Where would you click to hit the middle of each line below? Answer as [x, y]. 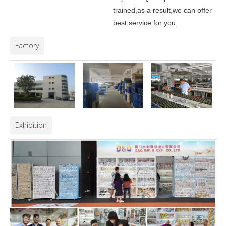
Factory [27, 46]
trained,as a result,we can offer [162, 10]
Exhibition [31, 125]
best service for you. [145, 23]
